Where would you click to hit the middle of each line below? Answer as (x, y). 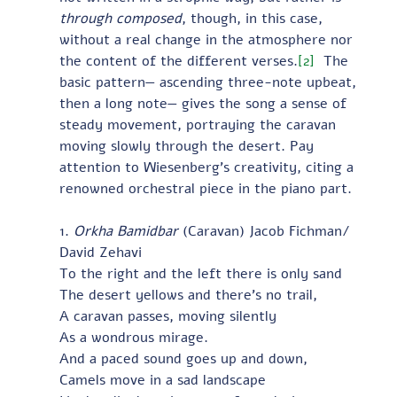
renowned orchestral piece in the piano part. (205, 188)
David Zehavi (100, 252)
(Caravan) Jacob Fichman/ (266, 231)
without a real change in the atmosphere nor (208, 39)
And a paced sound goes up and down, (183, 358)
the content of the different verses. (178, 61)
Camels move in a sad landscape (162, 380)
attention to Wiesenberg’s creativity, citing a (208, 167)
